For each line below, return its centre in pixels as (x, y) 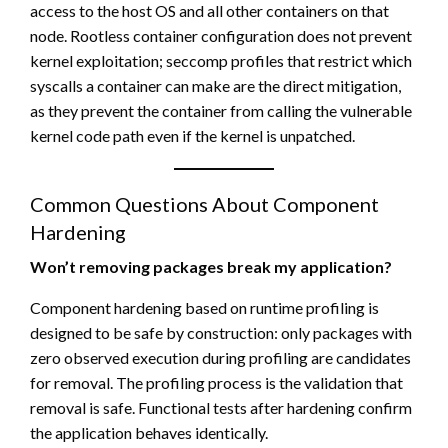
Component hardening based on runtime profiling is (204, 307)
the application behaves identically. (149, 432)
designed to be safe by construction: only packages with (221, 332)
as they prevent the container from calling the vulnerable (221, 110)
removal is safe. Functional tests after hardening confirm (221, 407)
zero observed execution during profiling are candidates (220, 357)
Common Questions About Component (204, 203)
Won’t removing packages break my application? (211, 266)
